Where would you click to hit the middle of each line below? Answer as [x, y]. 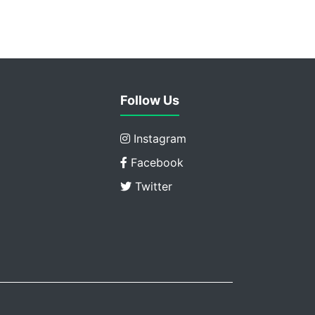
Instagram [158, 139]
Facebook [155, 163]
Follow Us [150, 101]
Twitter [152, 187]
